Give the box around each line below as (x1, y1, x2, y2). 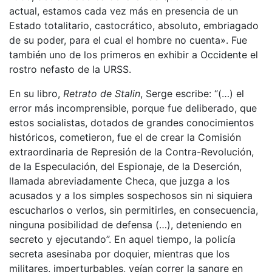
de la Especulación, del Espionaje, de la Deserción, (9, 160, 242, 172)
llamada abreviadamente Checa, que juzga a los (9, 174, 229, 187)
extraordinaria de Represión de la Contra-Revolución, (9, 145, 254, 158)
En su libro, (9, 87, 63, 100)
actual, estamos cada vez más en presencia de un (9, 4, 238, 17)
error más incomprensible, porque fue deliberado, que (9, 101, 257, 114)
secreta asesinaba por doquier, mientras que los (9, 247, 229, 260)
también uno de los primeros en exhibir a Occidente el (9, 48, 258, 61)
